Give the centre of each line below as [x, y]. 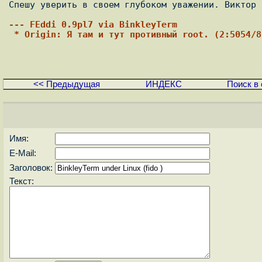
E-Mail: [23, 153]
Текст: [22, 181]
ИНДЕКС [163, 84]
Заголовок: [31, 168]
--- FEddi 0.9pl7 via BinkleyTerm [93, 25]
